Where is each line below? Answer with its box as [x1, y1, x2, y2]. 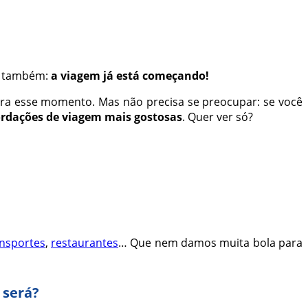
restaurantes [51, 234, 119, 250]
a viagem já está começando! [51, 68, 212, 84]
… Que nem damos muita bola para [118, 234, 303, 250]
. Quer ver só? [182, 109, 253, 125]
